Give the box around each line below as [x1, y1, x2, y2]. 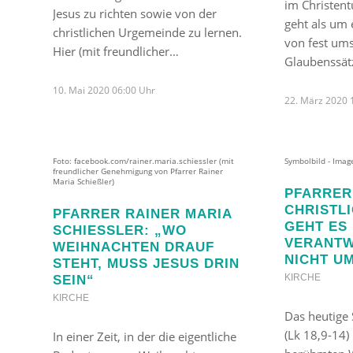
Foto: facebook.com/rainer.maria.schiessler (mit [53, 155, 234, 166]
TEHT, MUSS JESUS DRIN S [53, 255, 240, 270]
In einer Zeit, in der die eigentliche [53, 328, 236, 344]
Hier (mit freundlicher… [53, 43, 179, 59]
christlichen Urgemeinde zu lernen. [53, 24, 242, 40]
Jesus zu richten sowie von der [53, 5, 217, 21]
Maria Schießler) [53, 176, 114, 187]
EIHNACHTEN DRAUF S [53, 239, 214, 254]
